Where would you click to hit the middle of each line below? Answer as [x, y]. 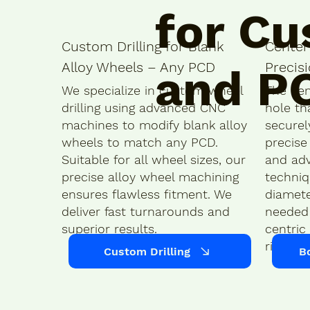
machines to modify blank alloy [154, 125]
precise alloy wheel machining [150, 176]
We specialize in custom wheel [152, 90]
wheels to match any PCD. [139, 142]
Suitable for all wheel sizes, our [153, 159]
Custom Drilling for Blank [143, 46]
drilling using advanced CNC [143, 107]
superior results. [109, 228]
